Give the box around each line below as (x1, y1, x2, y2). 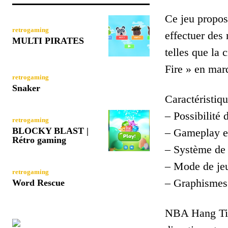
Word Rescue (12, 177, 65, 188)
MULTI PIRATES (12, 35, 84, 46)
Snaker (12, 82, 40, 93)
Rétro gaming (12, 134, 66, 145)
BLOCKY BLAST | (12, 125, 89, 136)
